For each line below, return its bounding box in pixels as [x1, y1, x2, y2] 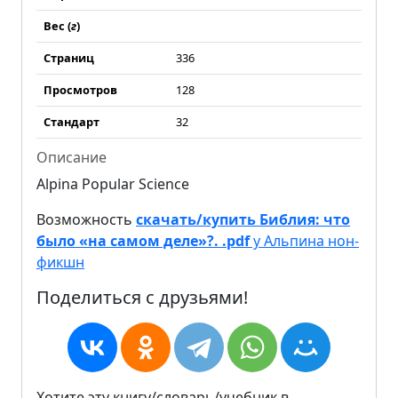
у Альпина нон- [250, 231, 359, 251]
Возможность [36, 210, 136, 229]
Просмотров [44, 82, 117, 98]
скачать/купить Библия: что [136, 210, 350, 229]
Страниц [44, 50, 94, 66]
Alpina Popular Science [36, 174, 189, 194]
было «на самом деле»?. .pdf [36, 231, 250, 251]
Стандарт [44, 114, 99, 130]
